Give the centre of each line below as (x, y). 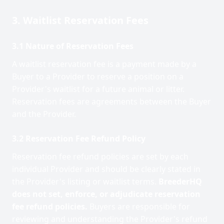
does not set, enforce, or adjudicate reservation (106, 194)
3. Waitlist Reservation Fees (80, 20)
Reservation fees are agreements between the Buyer (111, 101)
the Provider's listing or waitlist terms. (85, 181)
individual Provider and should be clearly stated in (106, 169)
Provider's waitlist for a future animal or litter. (98, 89)
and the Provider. (44, 114)
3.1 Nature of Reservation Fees (73, 46)
